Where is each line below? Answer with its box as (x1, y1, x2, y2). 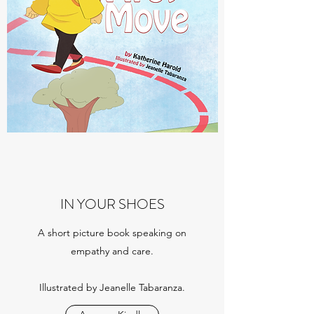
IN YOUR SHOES (60, 194, 165, 214)
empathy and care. (71, 245, 153, 257)
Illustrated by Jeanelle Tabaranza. (39, 281, 185, 294)
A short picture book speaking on (38, 226, 186, 239)
